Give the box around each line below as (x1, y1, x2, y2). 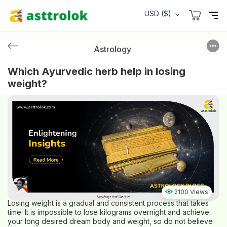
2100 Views (174, 188, 208, 196)
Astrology (93, 44, 131, 54)
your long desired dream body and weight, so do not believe (8, 217, 213, 225)
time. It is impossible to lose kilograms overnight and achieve (8, 208, 209, 216)
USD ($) (144, 9, 171, 18)
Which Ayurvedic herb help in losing (8, 65, 185, 78)
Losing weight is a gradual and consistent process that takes (8, 199, 209, 207)
